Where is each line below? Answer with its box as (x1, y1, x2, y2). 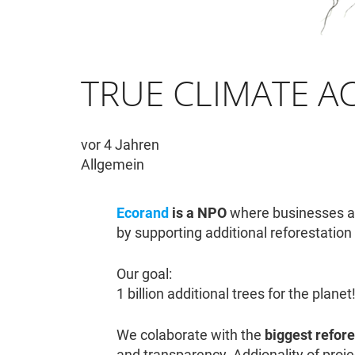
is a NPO (169, 204, 227, 222)
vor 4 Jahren (81, 136, 159, 154)
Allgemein (81, 156, 144, 174)
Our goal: (116, 265, 172, 283)
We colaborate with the (116, 326, 265, 344)
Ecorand (116, 204, 169, 222)
